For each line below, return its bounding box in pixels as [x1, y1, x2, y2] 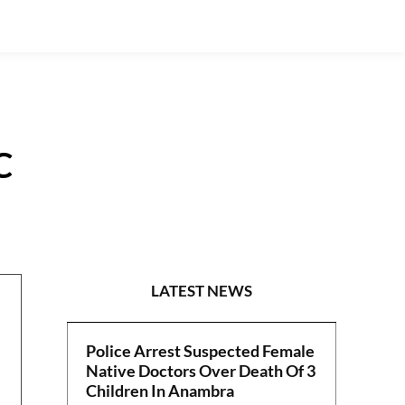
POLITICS [234, 196, 323, 219]
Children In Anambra [86, 381, 235, 401]
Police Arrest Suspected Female [86, 341, 316, 362]
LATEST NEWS [151, 281, 253, 301]
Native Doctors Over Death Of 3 [86, 361, 316, 381]
